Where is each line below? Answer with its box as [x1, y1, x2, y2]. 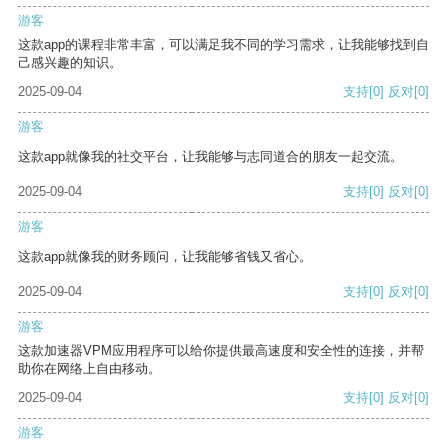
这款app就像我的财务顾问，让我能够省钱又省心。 [18, 249, 312, 265]
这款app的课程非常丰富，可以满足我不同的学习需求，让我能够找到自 [18, 37, 429, 53]
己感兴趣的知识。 [18, 55, 122, 71]
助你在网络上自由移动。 [18, 361, 161, 377]
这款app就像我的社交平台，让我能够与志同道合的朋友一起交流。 [18, 149, 403, 165]
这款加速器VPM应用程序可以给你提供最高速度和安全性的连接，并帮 [18, 343, 424, 359]
